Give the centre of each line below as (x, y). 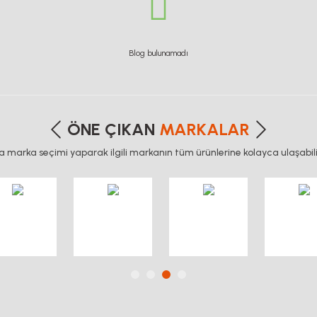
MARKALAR (204, 129)
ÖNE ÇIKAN (113, 129)
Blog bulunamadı (158, 53)
